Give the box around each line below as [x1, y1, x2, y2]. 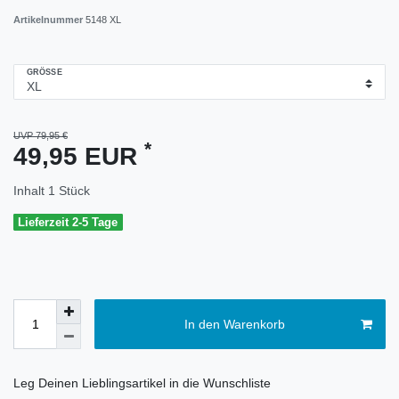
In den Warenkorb [183, 316, 285, 331]
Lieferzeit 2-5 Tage [18, 215, 118, 229]
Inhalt [13, 183, 48, 198]
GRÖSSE [27, 68, 57, 77]
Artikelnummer [13, 13, 85, 25]
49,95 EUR [13, 142, 144, 170]
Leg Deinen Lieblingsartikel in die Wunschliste [13, 376, 271, 391]
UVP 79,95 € [13, 129, 68, 141]
